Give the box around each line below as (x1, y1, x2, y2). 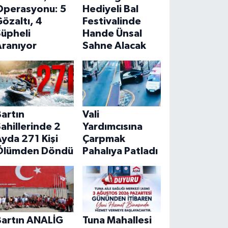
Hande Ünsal (82, 28, 142, 39)
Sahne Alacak (82, 40, 146, 51)
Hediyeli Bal (82, 4, 138, 14)
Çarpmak (82, 134, 125, 145)
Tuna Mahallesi (82, 215, 152, 226)
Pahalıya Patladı (82, 146, 158, 157)
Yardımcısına (82, 122, 142, 132)
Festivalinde (82, 16, 141, 26)
